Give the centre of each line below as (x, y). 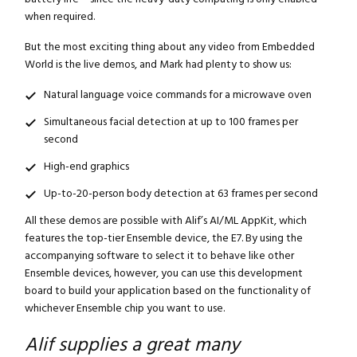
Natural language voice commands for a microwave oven (177, 95)
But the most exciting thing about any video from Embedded (169, 47)
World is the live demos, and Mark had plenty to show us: (158, 65)
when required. (59, 17)
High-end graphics (86, 167)
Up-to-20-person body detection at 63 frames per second (180, 194)
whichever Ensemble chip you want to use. (124, 309)
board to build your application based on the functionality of (167, 291)
